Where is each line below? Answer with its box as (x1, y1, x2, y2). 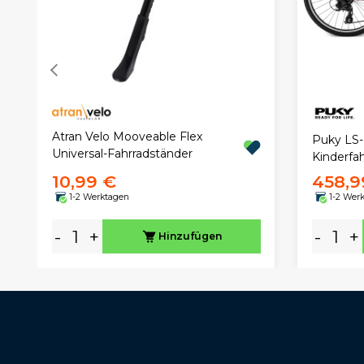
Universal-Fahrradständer (51, 146, 193, 162)
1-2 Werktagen (68, 191, 129, 202)
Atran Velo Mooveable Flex (51, 129, 202, 145)
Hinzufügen (158, 230, 222, 243)
